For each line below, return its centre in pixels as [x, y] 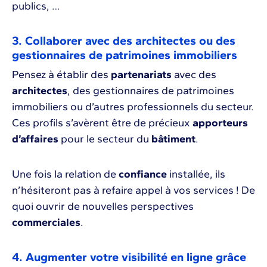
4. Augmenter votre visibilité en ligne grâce [129, 257]
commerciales [46, 223]
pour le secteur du [105, 139]
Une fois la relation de [65, 174]
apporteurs [220, 123]
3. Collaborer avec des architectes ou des [124, 41]
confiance [143, 174]
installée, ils [196, 174]
